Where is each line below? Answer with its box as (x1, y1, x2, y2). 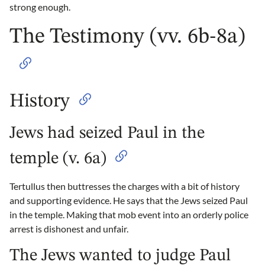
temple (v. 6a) (9, 150, 106, 167)
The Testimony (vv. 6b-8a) (9, 25, 245, 48)
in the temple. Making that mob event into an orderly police (9, 208, 248, 220)
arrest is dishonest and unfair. (9, 222, 128, 234)
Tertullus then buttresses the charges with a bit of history (9, 180, 240, 192)
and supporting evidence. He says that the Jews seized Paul (9, 194, 248, 206)
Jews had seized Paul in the (9, 124, 205, 142)
